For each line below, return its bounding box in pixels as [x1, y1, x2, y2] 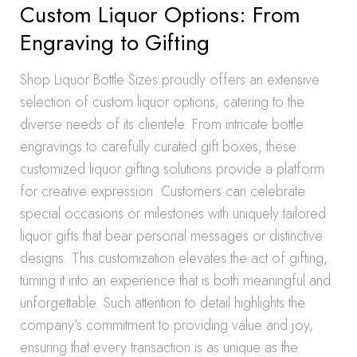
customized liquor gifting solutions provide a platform [20, 159, 324, 179]
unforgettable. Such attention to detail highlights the [20, 292, 305, 313]
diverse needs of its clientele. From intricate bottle [20, 114, 304, 135]
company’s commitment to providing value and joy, [20, 315, 313, 335]
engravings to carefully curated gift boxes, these [20, 136, 296, 157]
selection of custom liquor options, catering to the [20, 92, 304, 112]
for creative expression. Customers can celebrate [20, 181, 305, 202]
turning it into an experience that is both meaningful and [20, 270, 331, 291]
